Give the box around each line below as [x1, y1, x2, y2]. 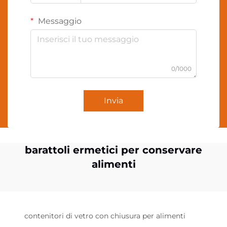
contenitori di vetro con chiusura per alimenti [24, 211, 185, 220]
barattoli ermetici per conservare [25, 144, 202, 156]
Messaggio [36, 16, 82, 26]
